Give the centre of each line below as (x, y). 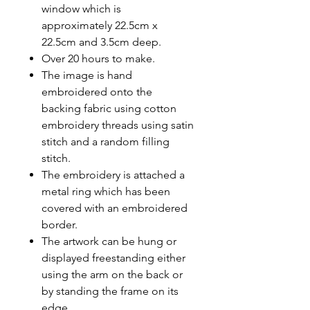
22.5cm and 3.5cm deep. (101, 42)
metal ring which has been (106, 191)
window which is (81, 8)
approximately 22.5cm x (100, 25)
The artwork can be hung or (109, 241)
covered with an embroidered (115, 208)
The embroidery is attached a (113, 174)
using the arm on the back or (112, 274)
